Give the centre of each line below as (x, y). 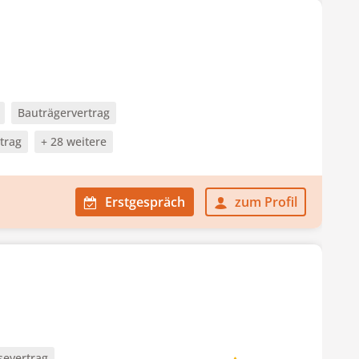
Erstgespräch (145, 202)
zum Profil (266, 202)
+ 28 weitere (74, 141)
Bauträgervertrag (64, 113)
